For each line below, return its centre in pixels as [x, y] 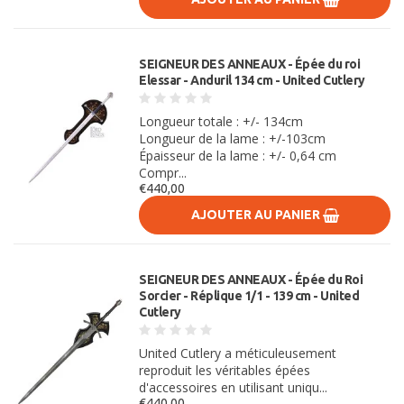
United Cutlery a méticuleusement [238, 353]
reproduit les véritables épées [225, 370]
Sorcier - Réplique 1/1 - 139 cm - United [249, 296]
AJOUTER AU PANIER [257, 215]
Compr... [163, 173]
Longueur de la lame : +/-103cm [233, 138]
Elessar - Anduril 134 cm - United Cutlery [252, 80]
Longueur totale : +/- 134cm [221, 121]
